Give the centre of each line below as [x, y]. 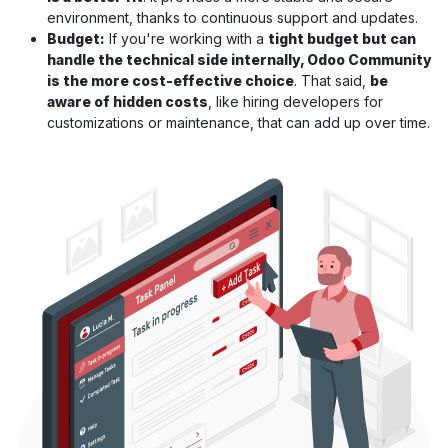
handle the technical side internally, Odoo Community [239, 60]
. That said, [332, 81]
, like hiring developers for [295, 102]
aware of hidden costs [127, 102]
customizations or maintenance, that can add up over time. [238, 123]
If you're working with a [186, 39]
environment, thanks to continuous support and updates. [234, 18]
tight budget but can [342, 39]
